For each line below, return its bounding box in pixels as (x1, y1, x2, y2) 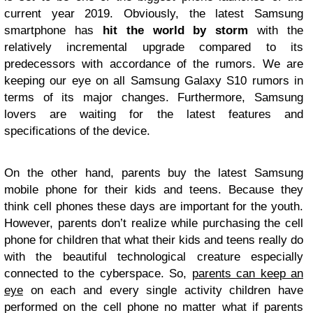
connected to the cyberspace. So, (4, 266, 192, 280)
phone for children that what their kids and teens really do (4, 233, 303, 247)
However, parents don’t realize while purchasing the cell (4, 216, 303, 230)
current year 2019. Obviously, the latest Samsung (4, 6, 303, 20)
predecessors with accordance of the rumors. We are (4, 57, 303, 71)
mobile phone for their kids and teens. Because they (4, 182, 303, 196)
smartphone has (4, 23, 103, 37)
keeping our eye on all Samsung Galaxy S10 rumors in (4, 73, 303, 87)
